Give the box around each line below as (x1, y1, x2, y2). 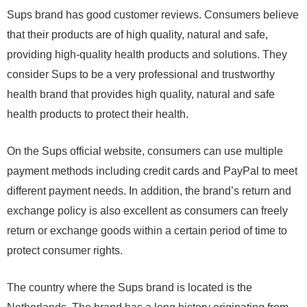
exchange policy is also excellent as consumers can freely (7, 205, 288, 217)
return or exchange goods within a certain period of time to (7, 225, 287, 237)
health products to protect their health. (7, 108, 188, 121)
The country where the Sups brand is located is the (7, 282, 252, 294)
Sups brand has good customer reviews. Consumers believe (7, 9, 299, 21)
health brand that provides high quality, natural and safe (7, 88, 275, 101)
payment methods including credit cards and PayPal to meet (7, 165, 297, 177)
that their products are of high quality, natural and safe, (7, 29, 268, 41)
